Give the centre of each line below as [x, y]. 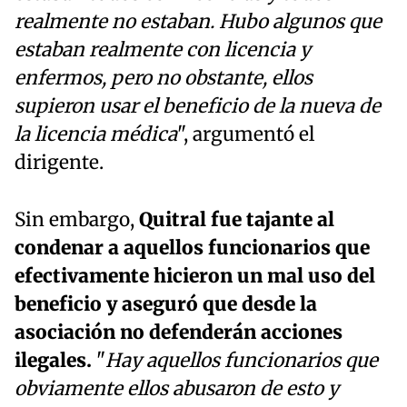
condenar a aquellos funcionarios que [192, 248]
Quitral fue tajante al [237, 220]
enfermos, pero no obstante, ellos [164, 79]
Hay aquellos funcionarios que [242, 361]
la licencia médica [96, 135]
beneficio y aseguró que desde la [166, 305]
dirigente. [59, 163]
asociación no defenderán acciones [179, 333]
